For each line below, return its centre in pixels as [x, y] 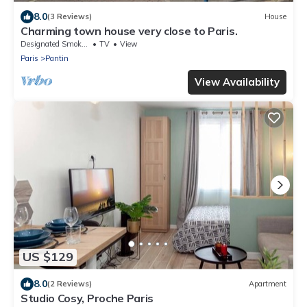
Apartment [268, 284]
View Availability [237, 82]
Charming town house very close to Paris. [129, 30]
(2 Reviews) [70, 284]
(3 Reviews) [70, 17]
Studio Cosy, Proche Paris [87, 298]
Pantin [57, 58]
